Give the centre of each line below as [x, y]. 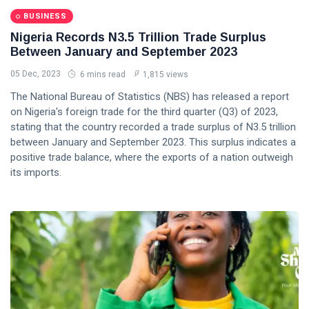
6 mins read [102, 74]
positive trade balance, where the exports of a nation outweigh [152, 157]
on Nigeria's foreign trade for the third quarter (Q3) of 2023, [144, 112]
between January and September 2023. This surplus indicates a [153, 142]
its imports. [36, 172]
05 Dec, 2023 [36, 74]
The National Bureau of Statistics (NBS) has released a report [150, 97]
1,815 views [166, 74]
